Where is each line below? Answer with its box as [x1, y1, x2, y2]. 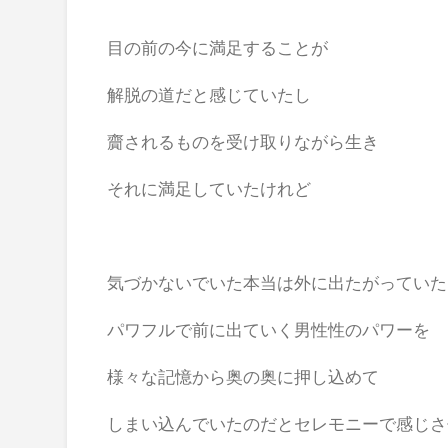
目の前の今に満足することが [107, 38, 329, 56]
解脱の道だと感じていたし [107, 85, 312, 103]
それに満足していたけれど [107, 179, 312, 197]
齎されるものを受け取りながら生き [107, 132, 380, 150]
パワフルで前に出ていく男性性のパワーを [107, 320, 431, 338]
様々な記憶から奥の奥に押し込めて [107, 367, 380, 385]
